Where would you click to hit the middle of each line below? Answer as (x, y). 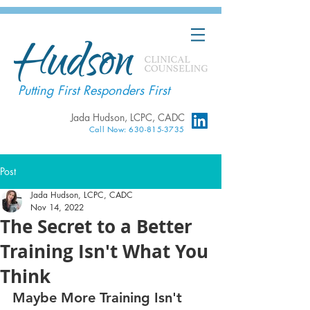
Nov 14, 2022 (57, 207)
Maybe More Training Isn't (99, 298)
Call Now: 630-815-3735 (137, 129)
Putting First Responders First (94, 90)
